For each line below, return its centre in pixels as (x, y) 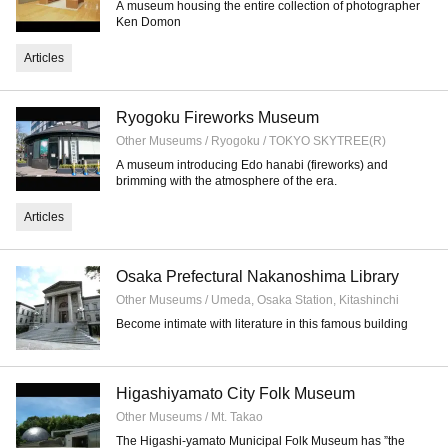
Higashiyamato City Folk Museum (235, 393)
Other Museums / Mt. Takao (189, 417)
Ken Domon (148, 22)
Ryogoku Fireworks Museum (217, 117)
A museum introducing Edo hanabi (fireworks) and (252, 165)
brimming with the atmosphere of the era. (226, 181)
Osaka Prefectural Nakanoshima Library (257, 276)
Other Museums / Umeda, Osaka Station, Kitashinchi (257, 300)
